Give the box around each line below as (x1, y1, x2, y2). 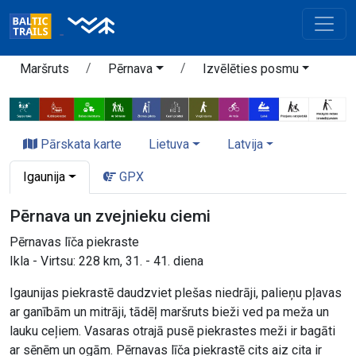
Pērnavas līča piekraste (10, 234, 139, 250)
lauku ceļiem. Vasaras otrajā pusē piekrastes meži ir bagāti (10, 323, 335, 339)
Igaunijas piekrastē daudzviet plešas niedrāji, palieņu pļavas (10, 285, 342, 301)
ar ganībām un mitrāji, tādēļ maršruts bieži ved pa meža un (10, 304, 329, 320)
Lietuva (149, 137, 189, 153)
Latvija (226, 137, 263, 153)
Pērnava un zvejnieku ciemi (10, 207, 211, 226)
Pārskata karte (37, 137, 122, 153)
